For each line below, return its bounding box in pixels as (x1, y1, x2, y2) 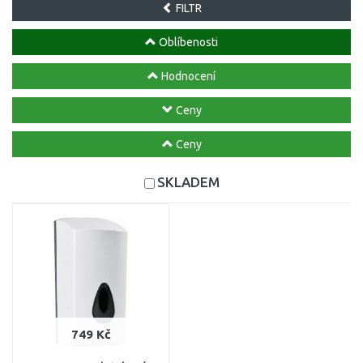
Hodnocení (159, 70, 216, 83)
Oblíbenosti (156, 36, 218, 49)
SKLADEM (156, 174, 220, 190)
